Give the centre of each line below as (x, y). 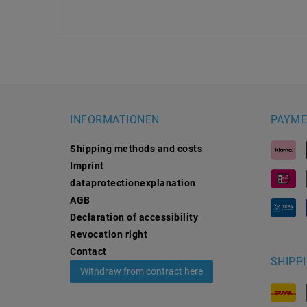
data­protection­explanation (133, 183)
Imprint (87, 166)
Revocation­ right (109, 235)
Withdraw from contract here (142, 272)
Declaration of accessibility (134, 218)
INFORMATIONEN (115, 119)
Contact (88, 252)
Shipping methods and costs (136, 149)
